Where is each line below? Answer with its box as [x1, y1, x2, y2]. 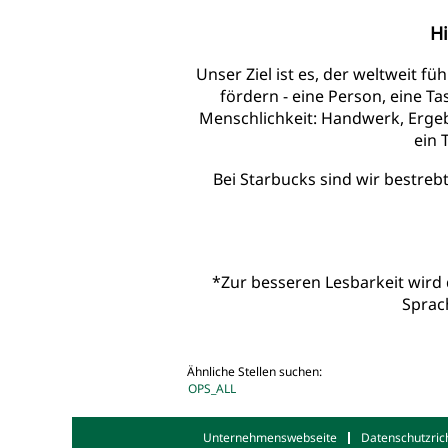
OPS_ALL [188, 379, 236, 397]
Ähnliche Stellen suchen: [187, 362, 322, 380]
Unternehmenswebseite [203, 428, 337, 446]
